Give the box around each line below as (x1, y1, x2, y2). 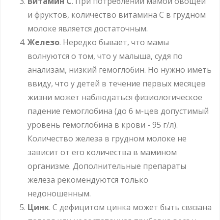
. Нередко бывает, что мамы (59, 36, 169, 48)
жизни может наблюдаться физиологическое (27, 91, 202, 103)
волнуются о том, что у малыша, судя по (27, 50, 183, 61)
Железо (27, 36, 59, 48)
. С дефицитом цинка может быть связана (49, 201, 212, 213)
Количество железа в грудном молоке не (27, 133, 187, 144)
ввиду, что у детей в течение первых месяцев (27, 78, 206, 89)
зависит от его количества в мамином (27, 146, 177, 158)
